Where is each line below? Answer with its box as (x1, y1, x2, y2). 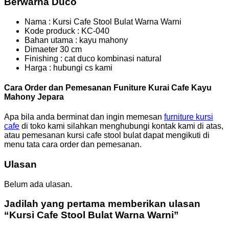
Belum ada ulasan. (4, 179, 72, 189)
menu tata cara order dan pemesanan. (4, 140, 142, 149)
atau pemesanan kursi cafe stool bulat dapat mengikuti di (4, 131, 210, 140)
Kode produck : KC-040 (25, 26, 109, 35)
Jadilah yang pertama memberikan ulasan (4, 198, 200, 210)
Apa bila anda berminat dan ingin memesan (4, 112, 164, 122)
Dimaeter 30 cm (25, 44, 82, 54)
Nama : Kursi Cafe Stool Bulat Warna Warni (25, 17, 181, 26)
